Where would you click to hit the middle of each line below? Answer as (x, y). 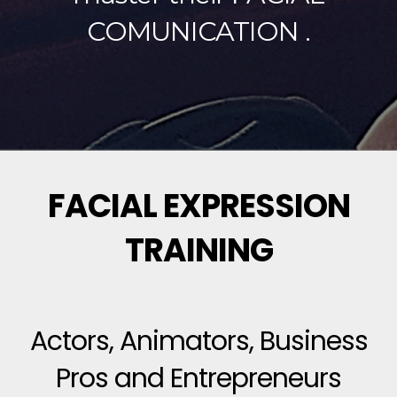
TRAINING (198, 250)
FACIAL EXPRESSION (198, 206)
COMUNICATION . (198, 31)
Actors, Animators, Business (198, 341)
